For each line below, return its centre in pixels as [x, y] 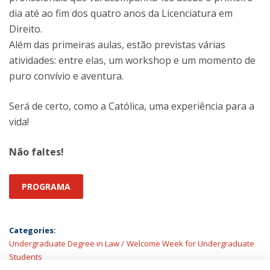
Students [26, 257]
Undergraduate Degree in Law [64, 244]
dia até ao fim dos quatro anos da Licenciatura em [121, 14]
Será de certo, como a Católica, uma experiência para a [132, 106]
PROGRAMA [46, 187]
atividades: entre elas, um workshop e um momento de [132, 61]
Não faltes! [36, 152]
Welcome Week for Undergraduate [190, 244]
